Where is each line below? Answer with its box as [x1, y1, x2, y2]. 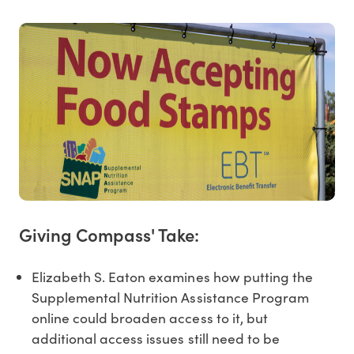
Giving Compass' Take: [19, 222, 199, 247]
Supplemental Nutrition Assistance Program [32, 288, 309, 307]
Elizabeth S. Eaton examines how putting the [32, 267, 313, 287]
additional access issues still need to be [32, 329, 280, 348]
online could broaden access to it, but [32, 308, 268, 328]
